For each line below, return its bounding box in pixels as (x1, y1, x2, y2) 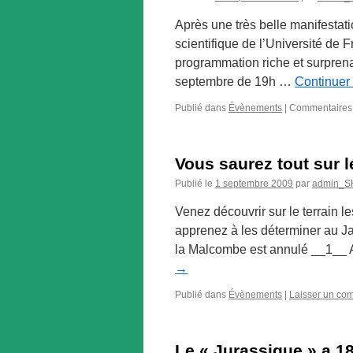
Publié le (175, 178, 213, 189)
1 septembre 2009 (215, 178, 293, 189)
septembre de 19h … (175, 75, 295, 88)
